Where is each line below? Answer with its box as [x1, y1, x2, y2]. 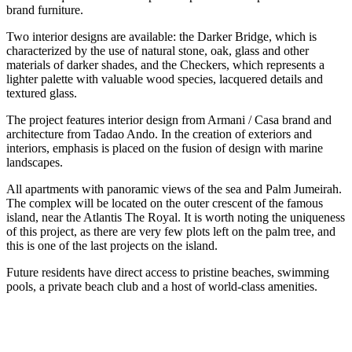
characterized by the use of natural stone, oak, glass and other [6, 43, 309, 57]
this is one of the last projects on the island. [6, 238, 218, 252]
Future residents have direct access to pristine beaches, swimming [6, 265, 329, 279]
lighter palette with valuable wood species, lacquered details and [6, 71, 323, 86]
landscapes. [6, 155, 63, 169]
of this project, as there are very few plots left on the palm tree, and [6, 224, 335, 238]
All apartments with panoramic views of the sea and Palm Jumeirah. [6, 181, 342, 196]
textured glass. [6, 86, 77, 100]
